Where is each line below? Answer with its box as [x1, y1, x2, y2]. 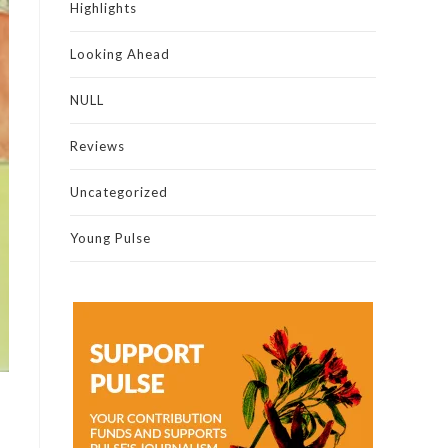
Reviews [70, 138, 125, 154]
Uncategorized [70, 184, 168, 200]
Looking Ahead [70, 46, 170, 62]
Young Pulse [70, 230, 151, 246]
